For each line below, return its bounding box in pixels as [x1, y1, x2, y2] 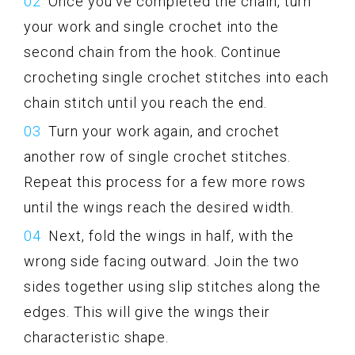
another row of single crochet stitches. [24, 147, 291, 165]
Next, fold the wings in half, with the [48, 227, 294, 244]
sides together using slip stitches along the [24, 277, 321, 295]
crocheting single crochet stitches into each [24, 68, 329, 86]
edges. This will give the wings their [24, 303, 270, 320]
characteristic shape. [24, 328, 169, 345]
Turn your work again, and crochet [48, 122, 280, 139]
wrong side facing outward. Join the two [24, 252, 300, 269]
